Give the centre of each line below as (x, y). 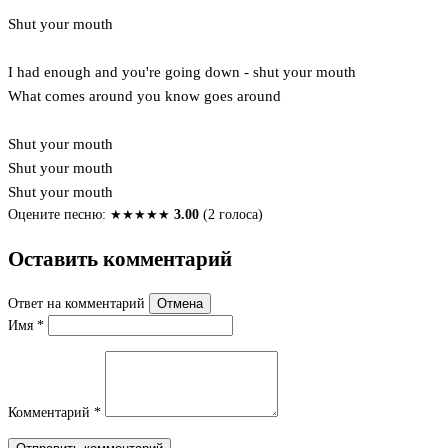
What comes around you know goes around (144, 95)
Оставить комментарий (120, 258)
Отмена (180, 304)
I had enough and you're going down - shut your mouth (182, 71)
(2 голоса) (231, 214)
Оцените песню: (57, 214)
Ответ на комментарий (78, 304)
